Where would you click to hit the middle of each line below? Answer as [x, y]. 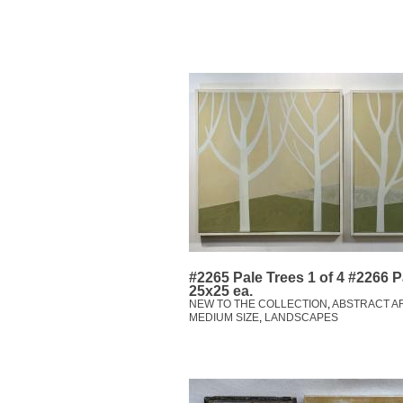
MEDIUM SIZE [224, 318]
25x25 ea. [221, 291]
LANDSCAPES [301, 318]
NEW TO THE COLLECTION [258, 304]
